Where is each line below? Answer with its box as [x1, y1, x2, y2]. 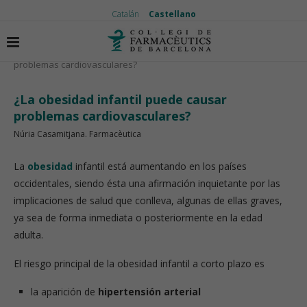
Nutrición [64, 45, 101, 58]
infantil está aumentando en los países [73, 160, 247, 173]
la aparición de [31, 285, 98, 298]
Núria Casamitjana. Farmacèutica [14, 128, 141, 140]
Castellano [148, 8, 196, 20]
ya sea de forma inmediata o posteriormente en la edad [14, 211, 262, 224]
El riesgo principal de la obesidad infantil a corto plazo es [14, 257, 265, 270]
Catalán [111, 8, 139, 20]
